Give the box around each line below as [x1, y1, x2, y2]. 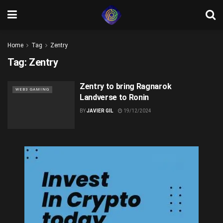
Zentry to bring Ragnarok [79, 82, 172, 91]
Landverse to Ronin [79, 93, 149, 102]
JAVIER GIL [86, 108, 113, 113]
